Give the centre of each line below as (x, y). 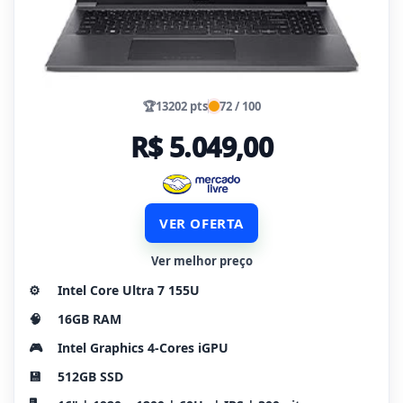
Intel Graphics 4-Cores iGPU (143, 348)
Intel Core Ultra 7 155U (129, 291)
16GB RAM (90, 319)
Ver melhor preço (201, 261)
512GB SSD (90, 377)
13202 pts (181, 107)
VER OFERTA (201, 224)
